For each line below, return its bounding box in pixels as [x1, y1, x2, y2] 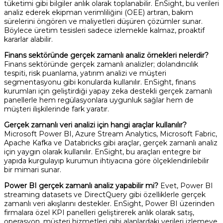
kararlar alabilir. [4, 34, 53, 44]
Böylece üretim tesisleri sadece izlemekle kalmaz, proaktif [4, 25, 205, 35]
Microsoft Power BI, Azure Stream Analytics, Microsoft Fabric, [4, 129, 217, 138]
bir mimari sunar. [4, 165, 61, 174]
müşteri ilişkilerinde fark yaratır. [4, 104, 109, 113]
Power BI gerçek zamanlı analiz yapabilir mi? [4, 181, 158, 190]
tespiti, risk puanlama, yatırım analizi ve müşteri [4, 68, 166, 78]
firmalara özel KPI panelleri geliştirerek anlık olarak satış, [4, 208, 194, 217]
